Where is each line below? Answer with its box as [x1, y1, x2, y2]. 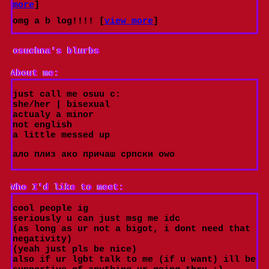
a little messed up [13, 130, 110, 141]
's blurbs [51, 46, 100, 57]
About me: [11, 68, 59, 79]
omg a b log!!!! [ [13, 16, 104, 27]
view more [104, 16, 153, 27]
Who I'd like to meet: [11, 183, 124, 193]
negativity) [13, 234, 72, 245]
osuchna [13, 46, 51, 57]
